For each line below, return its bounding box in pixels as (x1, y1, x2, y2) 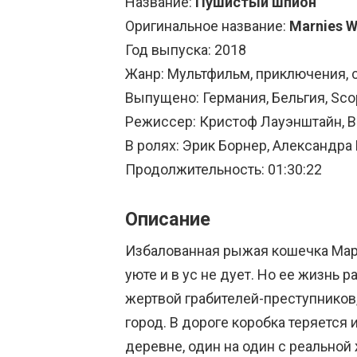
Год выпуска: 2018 (125, 41, 246, 58)
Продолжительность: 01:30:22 (125, 160, 322, 178)
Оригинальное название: (125, 17, 289, 34)
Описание (125, 208, 210, 231)
